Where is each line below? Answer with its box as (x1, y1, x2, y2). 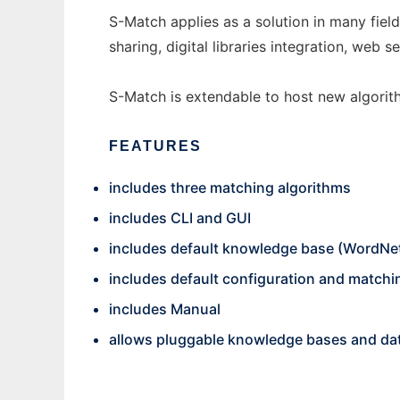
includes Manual (109, 300, 221, 318)
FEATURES (109, 138, 202, 154)
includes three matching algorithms (109, 179, 351, 196)
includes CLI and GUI (109, 209, 251, 227)
